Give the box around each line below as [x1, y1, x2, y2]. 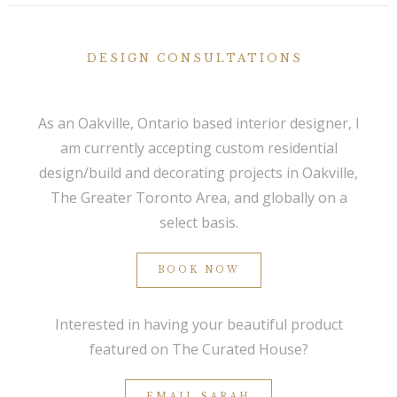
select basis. [159, 213, 238, 233]
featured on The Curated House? [89, 339, 308, 360]
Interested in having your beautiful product [54, 315, 343, 335]
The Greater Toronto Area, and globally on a [50, 188, 347, 208]
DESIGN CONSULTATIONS [87, 51, 303, 66]
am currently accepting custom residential [59, 138, 338, 159]
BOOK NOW [157, 264, 240, 276]
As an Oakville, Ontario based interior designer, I [37, 113, 360, 134]
